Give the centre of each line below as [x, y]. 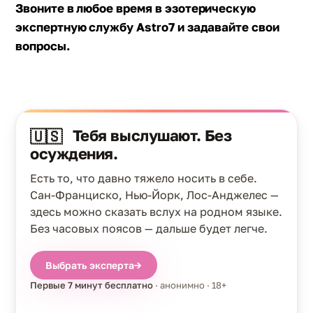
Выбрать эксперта [90, 265]
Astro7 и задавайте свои [208, 27]
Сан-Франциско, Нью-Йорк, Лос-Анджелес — [154, 195]
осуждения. [74, 153]
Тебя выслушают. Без [152, 135]
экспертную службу [76, 27]
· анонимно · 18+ [190, 285]
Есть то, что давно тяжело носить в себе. [144, 178]
